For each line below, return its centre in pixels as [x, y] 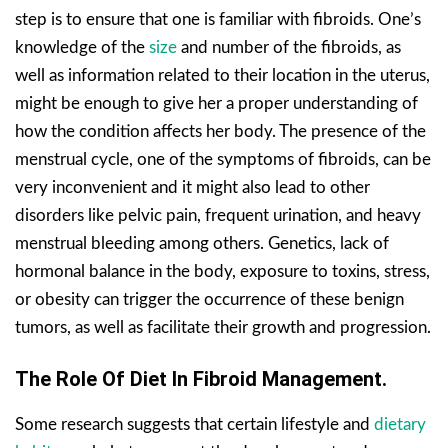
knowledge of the [82, 47]
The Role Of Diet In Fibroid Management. [201, 378]
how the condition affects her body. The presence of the [220, 131]
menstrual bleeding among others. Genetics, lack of [202, 243]
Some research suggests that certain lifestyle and [194, 424]
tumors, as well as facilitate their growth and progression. [223, 327]
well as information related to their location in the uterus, [222, 75]
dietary [400, 424]
